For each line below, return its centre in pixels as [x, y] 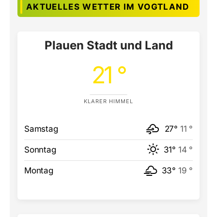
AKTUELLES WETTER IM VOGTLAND [108, 7]
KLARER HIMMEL [108, 101]
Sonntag [40, 149]
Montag [39, 170]
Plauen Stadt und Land [108, 45]
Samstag [41, 129]
